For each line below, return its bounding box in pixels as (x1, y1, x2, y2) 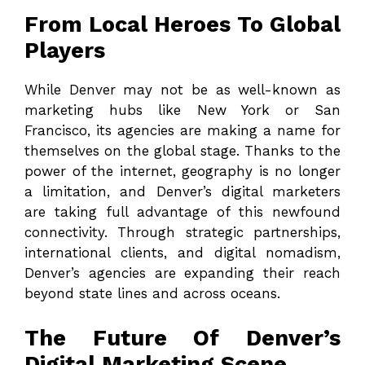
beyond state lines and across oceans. (24, 285, 280, 302)
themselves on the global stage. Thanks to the (24, 143, 341, 160)
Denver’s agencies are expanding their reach (24, 265, 341, 282)
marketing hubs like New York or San (24, 102, 341, 119)
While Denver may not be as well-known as (24, 81, 341, 99)
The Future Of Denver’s (24, 324, 341, 351)
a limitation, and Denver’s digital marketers (24, 183, 341, 200)
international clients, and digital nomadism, (24, 244, 341, 262)
